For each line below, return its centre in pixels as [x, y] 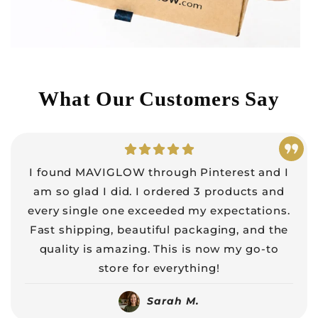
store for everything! [159, 268]
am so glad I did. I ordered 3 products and [159, 192]
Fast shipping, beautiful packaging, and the [159, 230]
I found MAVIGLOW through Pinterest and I [159, 172]
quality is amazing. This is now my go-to [159, 249]
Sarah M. [173, 301]
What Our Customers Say [159, 98]
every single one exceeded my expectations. [159, 211]
